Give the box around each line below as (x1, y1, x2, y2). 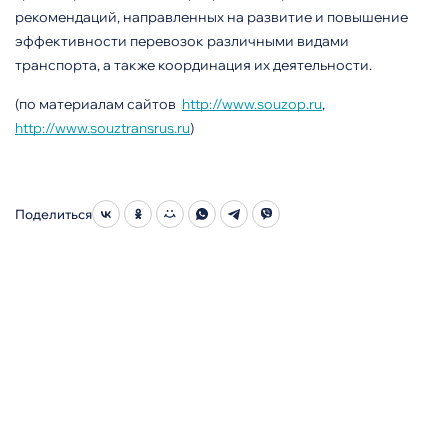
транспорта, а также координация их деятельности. (15, 56, 375, 74)
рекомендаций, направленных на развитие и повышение (15, 8, 408, 26)
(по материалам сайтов (15, 95, 182, 113)
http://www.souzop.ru (182, 95, 322, 113)
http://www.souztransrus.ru (15, 119, 190, 137)
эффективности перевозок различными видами (15, 32, 349, 50)
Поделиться (15, 206, 92, 222)
